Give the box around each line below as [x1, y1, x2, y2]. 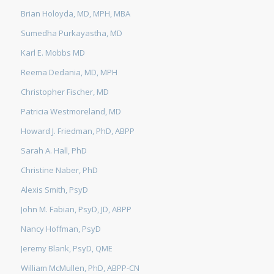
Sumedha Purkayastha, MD [20, 27, 122, 39]
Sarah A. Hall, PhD [20, 144, 87, 156]
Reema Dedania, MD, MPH [20, 66, 117, 78]
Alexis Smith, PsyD [20, 183, 88, 195]
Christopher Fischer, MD [20, 86, 109, 97]
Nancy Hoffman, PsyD [20, 223, 101, 234]
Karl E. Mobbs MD [20, 46, 85, 58]
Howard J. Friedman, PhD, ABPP [20, 125, 135, 136]
